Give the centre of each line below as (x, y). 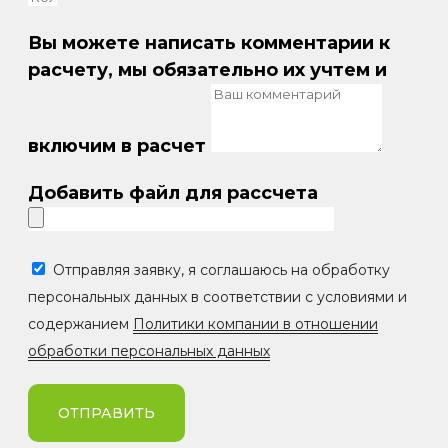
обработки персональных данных (149, 350)
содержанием (80, 323)
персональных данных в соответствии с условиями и (217, 296)
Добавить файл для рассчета (173, 192)
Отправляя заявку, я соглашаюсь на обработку (221, 269)
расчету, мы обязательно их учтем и (207, 69)
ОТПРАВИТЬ (106, 412)
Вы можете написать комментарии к (209, 42)
